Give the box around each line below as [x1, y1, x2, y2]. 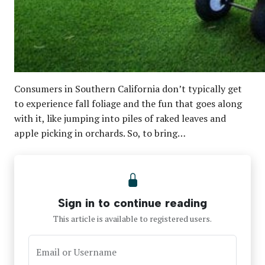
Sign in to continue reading [58, 195, 207, 210]
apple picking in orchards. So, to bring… [14, 126, 186, 140]
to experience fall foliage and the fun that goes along [14, 96, 242, 110]
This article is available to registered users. [53, 212, 212, 224]
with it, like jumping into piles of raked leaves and [14, 111, 226, 125]
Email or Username [36, 245, 117, 258]
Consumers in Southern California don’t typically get [14, 82, 242, 95]
